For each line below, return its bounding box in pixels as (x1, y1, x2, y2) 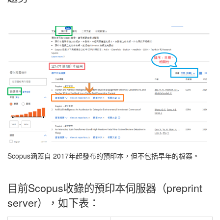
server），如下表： (7, 195, 99, 210)
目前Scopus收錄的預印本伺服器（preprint (7, 180, 202, 195)
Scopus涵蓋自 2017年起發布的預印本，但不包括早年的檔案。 (7, 151, 199, 161)
